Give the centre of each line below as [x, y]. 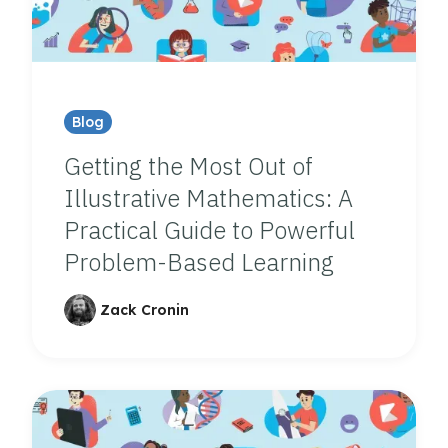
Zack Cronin [144, 309]
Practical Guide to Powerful [209, 229]
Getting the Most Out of [188, 165]
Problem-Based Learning [199, 261]
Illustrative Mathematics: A [208, 197]
